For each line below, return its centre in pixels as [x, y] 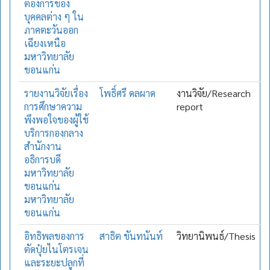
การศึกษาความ [53, 106]
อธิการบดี [42, 159]
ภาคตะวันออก [51, 30]
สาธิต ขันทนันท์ [131, 236]
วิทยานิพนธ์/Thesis [216, 236]
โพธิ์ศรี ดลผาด [127, 93]
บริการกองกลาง [54, 133]
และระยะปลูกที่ [54, 262]
